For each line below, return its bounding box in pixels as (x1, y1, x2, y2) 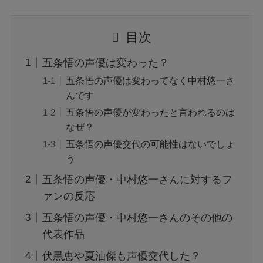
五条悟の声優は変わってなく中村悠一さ (65, 75, 235, 86)
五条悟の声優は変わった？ (42, 56, 169, 69)
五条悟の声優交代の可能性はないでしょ (65, 138, 235, 149)
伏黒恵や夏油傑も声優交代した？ (42, 249, 201, 262)
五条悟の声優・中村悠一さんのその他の (42, 211, 232, 224)
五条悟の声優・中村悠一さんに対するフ (42, 173, 232, 186)
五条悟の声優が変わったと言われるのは (65, 106, 235, 117)
